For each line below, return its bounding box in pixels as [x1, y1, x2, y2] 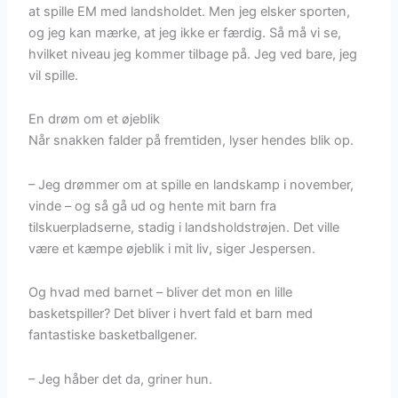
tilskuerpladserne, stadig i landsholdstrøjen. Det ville [28, 219, 340, 235]
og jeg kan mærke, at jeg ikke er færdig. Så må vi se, [28, 24, 342, 41]
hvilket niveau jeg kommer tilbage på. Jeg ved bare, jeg [28, 45, 358, 62]
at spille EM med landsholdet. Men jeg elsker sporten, [28, 3, 351, 20]
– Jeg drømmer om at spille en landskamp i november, [28, 176, 354, 193]
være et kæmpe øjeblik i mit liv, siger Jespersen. [28, 240, 316, 257]
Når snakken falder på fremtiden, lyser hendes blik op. [28, 132, 354, 149]
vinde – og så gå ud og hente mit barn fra [28, 197, 277, 214]
